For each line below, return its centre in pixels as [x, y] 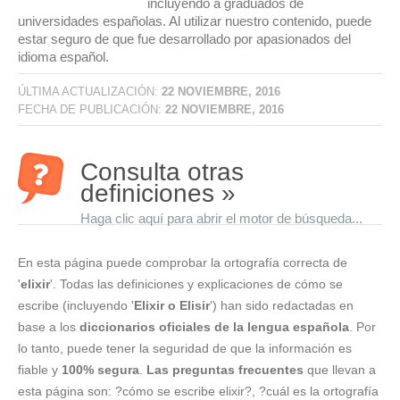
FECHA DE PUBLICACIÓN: [92, 109]
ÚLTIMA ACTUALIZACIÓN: [90, 91]
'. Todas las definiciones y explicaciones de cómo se [196, 283]
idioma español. [63, 57]
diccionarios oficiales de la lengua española [214, 326]
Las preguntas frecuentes [225, 369]
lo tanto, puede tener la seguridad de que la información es [185, 348]
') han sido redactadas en [282, 305]
